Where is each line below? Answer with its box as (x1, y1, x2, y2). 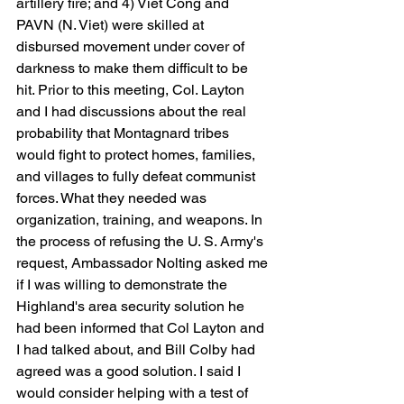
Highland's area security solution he (16, 298, 248, 315)
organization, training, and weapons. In (16, 211, 266, 228)
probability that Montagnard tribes (16, 124, 233, 142)
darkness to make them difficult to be (16, 60, 252, 77)
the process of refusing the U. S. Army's (16, 233, 267, 250)
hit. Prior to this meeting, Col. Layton (16, 81, 248, 98)
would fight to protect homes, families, (16, 146, 259, 163)
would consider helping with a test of (16, 384, 252, 401)
